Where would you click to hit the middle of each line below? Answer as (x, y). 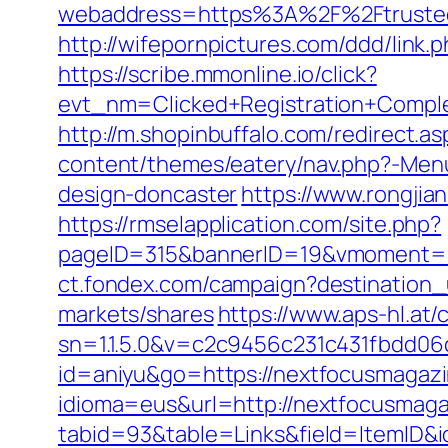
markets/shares (136, 314)
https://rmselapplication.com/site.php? (250, 224)
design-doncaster (148, 194)
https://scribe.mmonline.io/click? (217, 74)
